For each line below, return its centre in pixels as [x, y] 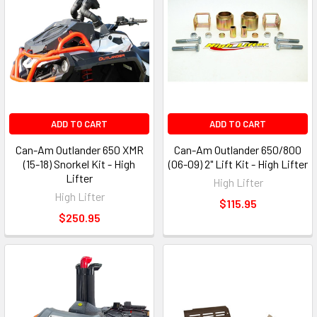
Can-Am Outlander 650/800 [238, 150]
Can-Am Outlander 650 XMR [79, 150]
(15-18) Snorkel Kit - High [79, 164]
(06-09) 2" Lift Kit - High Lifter [238, 164]
